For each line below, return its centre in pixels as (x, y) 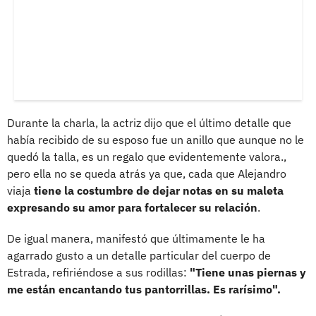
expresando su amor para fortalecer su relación (132, 207)
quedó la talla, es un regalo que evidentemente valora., (147, 156)
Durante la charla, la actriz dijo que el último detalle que (149, 122)
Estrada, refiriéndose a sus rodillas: (98, 272)
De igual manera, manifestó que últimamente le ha (136, 238)
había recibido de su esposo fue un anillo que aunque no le (156, 139)
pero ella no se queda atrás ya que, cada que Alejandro (147, 173)
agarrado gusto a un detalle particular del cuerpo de (139, 255)
